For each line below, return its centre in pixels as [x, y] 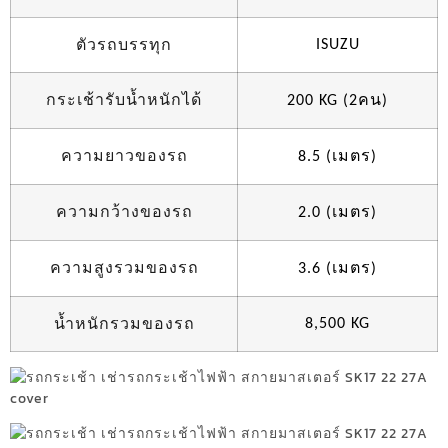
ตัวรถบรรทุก [124, 44]
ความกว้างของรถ [124, 211]
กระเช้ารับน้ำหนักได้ [124, 99]
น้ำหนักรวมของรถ [124, 323]
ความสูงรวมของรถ [124, 267]
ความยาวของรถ [124, 155]
